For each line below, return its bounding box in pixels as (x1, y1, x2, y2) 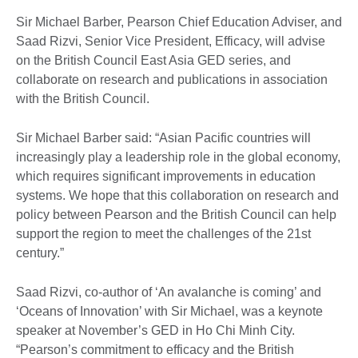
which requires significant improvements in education (16, 169, 316, 183)
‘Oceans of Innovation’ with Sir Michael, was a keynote (16, 304, 323, 318)
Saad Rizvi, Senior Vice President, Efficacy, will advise (16, 34, 325, 48)
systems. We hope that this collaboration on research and (16, 188, 339, 202)
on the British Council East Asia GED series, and (16, 53, 291, 67)
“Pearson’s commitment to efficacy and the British (16, 342, 294, 356)
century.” (16, 245, 64, 260)
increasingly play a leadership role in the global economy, (16, 149, 340, 164)
